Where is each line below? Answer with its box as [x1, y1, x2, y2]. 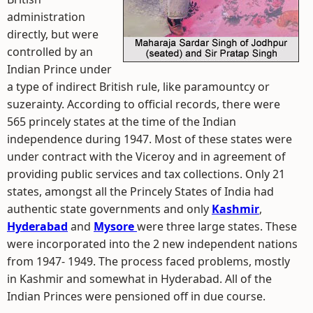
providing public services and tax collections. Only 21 [7, 166, 285, 182]
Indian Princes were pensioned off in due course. [7, 289, 265, 304]
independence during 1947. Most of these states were [7, 131, 292, 147]
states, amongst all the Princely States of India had [7, 184, 274, 199]
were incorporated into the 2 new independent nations [7, 236, 298, 252]
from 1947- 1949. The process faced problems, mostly [7, 254, 290, 269]
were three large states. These [137, 219, 297, 234]
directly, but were [7, 27, 99, 42]
